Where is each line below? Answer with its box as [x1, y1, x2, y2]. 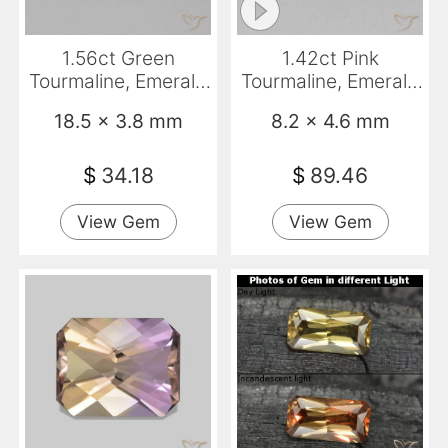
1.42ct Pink [281, 45, 379, 70]
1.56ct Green [61, 45, 175, 70]
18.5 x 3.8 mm [53, 108, 183, 133]
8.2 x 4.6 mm [270, 108, 390, 133]
